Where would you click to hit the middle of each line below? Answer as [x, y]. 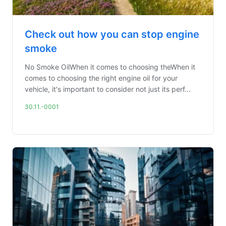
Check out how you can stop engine [112, 34]
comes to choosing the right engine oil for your [101, 78]
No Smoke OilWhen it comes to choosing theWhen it [110, 67]
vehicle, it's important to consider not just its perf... [108, 89]
